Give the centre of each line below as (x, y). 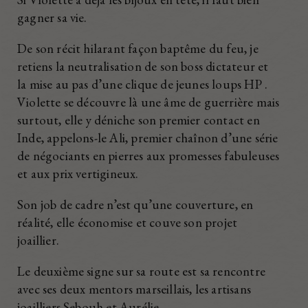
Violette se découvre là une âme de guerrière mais (148, 102)
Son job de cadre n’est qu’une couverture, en (135, 204)
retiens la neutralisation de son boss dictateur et (143, 66)
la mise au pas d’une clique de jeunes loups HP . (143, 84)
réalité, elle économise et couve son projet (128, 222)
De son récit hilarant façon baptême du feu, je (138, 48)
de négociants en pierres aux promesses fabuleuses (148, 155)
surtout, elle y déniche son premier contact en (139, 120)
